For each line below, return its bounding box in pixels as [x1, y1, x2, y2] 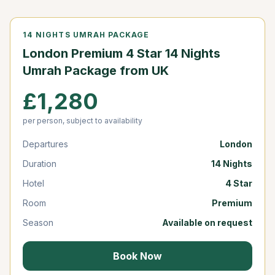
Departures [23, 138, 68, 149]
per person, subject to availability [23, 115, 142, 125]
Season [23, 217, 53, 228]
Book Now [113, 249, 162, 262]
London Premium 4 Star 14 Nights [23, 45, 220, 61]
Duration [23, 158, 56, 169]
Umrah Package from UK [23, 63, 169, 78]
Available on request [162, 217, 252, 228]
